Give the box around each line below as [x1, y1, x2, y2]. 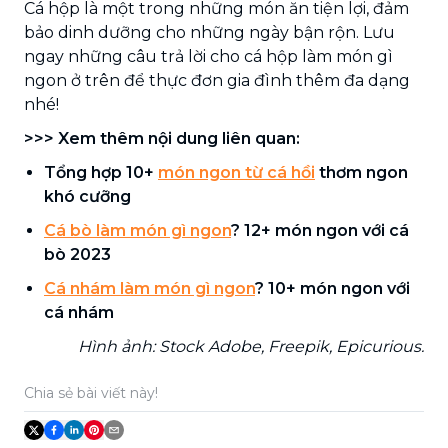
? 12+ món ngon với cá [231, 220, 409, 240]
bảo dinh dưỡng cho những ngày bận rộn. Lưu [24, 22, 395, 42]
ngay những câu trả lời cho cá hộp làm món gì [24, 46, 393, 66]
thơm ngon [315, 162, 408, 182]
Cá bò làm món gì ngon [44, 220, 231, 240]
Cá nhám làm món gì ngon [44, 278, 255, 298]
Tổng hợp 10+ [44, 162, 158, 182]
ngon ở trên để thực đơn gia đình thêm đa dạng [24, 70, 410, 90]
